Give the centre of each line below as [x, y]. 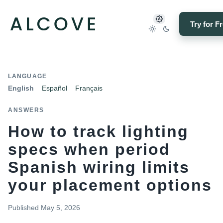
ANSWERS [26, 110]
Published [23, 208]
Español [55, 88]
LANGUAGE [27, 76]
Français [89, 88]
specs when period [89, 149]
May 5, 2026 [60, 208]
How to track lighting [98, 131]
